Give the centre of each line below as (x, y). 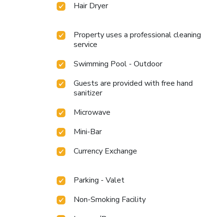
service (85, 44)
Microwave (92, 112)
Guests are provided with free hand (133, 83)
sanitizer (88, 93)
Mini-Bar (88, 132)
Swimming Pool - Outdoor (118, 64)
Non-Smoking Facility (110, 199)
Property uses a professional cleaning (137, 35)
